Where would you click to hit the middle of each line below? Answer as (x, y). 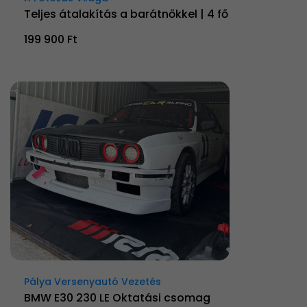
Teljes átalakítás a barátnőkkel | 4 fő (126, 14)
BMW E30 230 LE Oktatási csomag (117, 297)
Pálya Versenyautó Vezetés (93, 281)
